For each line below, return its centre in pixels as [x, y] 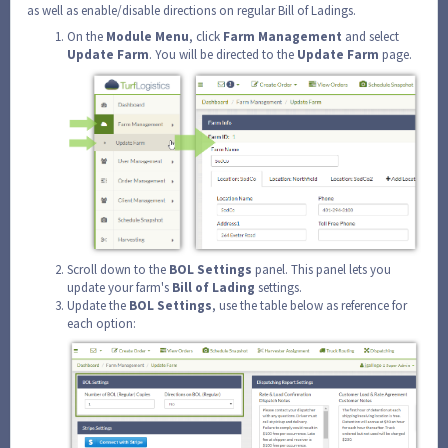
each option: [101, 323]
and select [372, 37]
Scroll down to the [118, 269]
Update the [98, 305]
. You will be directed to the [223, 55]
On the [86, 37]
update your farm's [119, 287]
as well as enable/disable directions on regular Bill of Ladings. [191, 11]
